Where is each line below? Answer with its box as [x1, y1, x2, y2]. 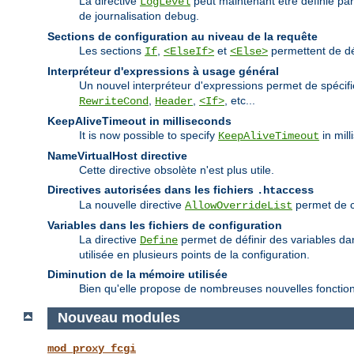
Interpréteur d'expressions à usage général [47, 64, 279, 77]
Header [155, 94, 193, 107]
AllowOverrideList [185, 198, 292, 212]
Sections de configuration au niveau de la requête [47, 29, 318, 43]
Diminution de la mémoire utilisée [47, 267, 228, 281]
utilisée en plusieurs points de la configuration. [79, 247, 310, 261]
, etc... [224, 93, 255, 107]
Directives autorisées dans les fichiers [47, 183, 257, 196]
